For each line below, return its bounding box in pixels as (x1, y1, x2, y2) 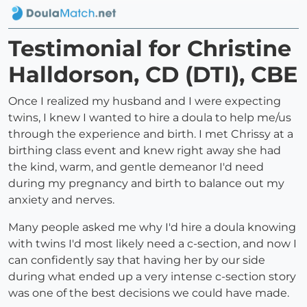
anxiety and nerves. (8, 193, 114, 207)
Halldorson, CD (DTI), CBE (8, 61, 297, 88)
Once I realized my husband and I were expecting (8, 95, 281, 108)
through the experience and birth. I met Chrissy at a (8, 127, 293, 141)
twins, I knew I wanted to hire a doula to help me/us (8, 111, 291, 125)
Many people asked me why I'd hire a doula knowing (8, 221, 296, 234)
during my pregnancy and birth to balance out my (8, 177, 284, 191)
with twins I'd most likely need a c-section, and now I (8, 237, 297, 251)
